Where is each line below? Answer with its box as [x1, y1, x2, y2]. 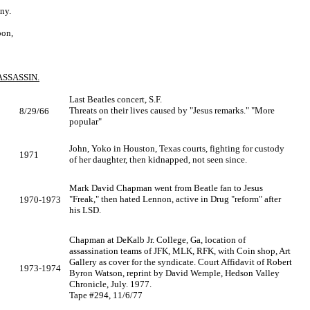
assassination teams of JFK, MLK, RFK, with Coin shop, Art [69, 246, 291, 256]
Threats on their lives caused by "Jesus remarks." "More [69, 105, 275, 116]
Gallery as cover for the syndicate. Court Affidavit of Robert [69, 257, 292, 267]
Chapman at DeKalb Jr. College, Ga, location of [69, 235, 246, 245]
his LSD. [69, 205, 101, 215]
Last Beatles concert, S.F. [69, 94, 162, 104]
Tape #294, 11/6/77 [69, 290, 143, 300]
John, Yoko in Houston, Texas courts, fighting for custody [69, 143, 284, 154]
